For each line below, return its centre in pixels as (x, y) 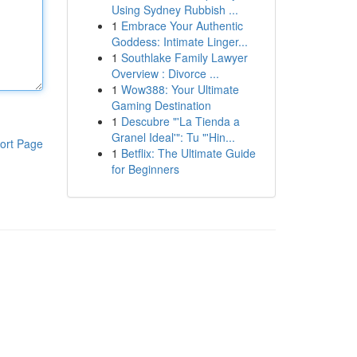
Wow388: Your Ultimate (180, 89)
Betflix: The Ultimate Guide (188, 153)
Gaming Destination (161, 105)
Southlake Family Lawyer (184, 57)
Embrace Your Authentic (182, 25)
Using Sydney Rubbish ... (175, 10)
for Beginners (145, 169)
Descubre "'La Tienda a (180, 121)
